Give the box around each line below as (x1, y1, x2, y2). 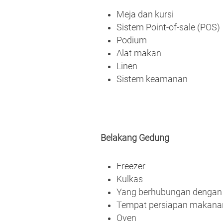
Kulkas (116, 174, 143, 185)
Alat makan (116, 48, 161, 58)
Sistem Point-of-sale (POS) (116, 22, 220, 32)
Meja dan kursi (116, 9, 174, 19)
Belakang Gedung (101, 132, 169, 143)
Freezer (116, 161, 145, 172)
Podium (116, 35, 147, 45)
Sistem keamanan (116, 74, 188, 84)
